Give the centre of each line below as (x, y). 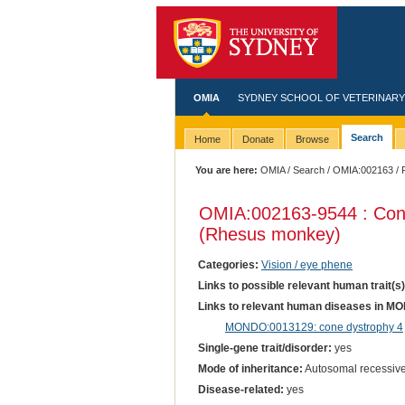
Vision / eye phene (306, 264)
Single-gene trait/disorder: (264, 348)
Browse (312, 140)
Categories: (228, 264)
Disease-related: (240, 390)
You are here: (227, 170)
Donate (258, 140)
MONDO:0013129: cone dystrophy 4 (314, 327)
